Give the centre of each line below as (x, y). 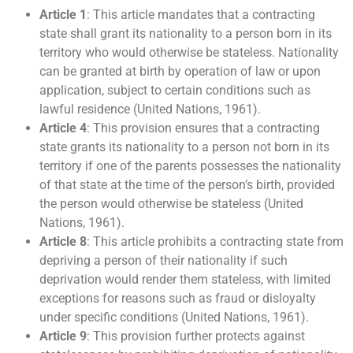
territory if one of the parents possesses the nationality (190, 165)
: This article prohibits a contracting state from (215, 241)
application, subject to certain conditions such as (175, 90)
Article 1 (63, 14)
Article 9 (63, 336)
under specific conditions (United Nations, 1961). (174, 317)
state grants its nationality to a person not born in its (184, 147)
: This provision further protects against (196, 336)
